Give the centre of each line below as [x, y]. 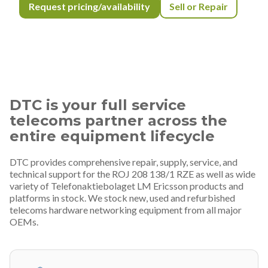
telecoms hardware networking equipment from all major [126, 209]
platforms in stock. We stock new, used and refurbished [122, 197]
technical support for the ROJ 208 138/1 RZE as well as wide [133, 173]
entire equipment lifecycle [112, 136]
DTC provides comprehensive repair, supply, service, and [124, 162]
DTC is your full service [98, 105]
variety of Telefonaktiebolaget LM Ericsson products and [127, 185]
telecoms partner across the [118, 120]
